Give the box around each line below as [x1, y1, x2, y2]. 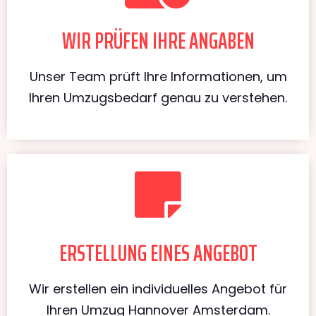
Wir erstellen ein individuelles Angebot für [29, 279, 287, 298]
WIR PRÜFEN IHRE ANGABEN [61, 23, 255, 59]
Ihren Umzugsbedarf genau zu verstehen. [29, 88, 287, 107]
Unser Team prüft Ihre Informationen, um [29, 67, 287, 85]
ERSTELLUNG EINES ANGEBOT [59, 235, 257, 271]
